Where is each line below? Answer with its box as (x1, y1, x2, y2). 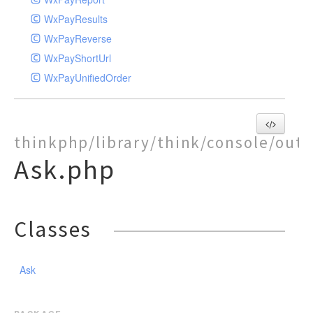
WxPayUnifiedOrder (44, 71, 131, 85)
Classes (14, 215, 92, 243)
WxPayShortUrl (44, 51, 111, 65)
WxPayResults (44, 12, 108, 26)
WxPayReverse (44, 31, 112, 45)
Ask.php (14, 152, 115, 187)
